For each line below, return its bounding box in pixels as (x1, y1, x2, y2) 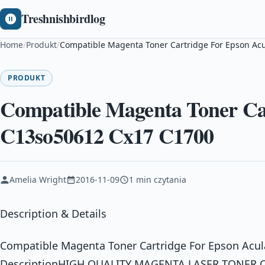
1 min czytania (129, 174, 186, 185)
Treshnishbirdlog (21, 10, 105, 27)
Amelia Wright (9, 174, 66, 185)
